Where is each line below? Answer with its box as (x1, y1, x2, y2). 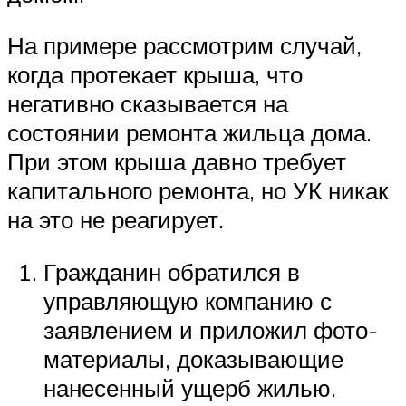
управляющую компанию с (43, 285, 332, 315)
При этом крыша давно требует (7, 147, 346, 177)
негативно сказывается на (7, 89, 288, 119)
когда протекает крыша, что (7, 60, 303, 90)
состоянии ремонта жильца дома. (7, 118, 372, 148)
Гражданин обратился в (43, 256, 300, 286)
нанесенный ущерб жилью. (43, 372, 336, 402)
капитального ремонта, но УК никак (7, 176, 388, 206)
